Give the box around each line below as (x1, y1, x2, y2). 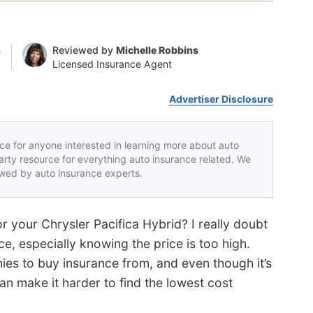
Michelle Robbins (115, 43, 198, 56)
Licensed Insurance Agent (52, 57, 172, 70)
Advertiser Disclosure (169, 92, 274, 105)
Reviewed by (52, 43, 116, 56)
